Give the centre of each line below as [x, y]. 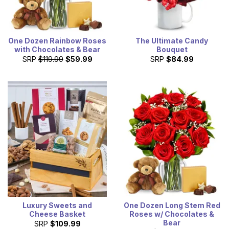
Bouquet [172, 50]
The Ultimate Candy [172, 41]
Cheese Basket [57, 214]
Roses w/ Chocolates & [172, 214]
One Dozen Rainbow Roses [57, 41]
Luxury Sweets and [57, 205]
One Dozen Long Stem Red [172, 205]
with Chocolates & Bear [57, 50]
